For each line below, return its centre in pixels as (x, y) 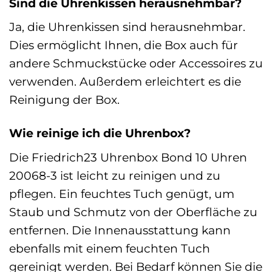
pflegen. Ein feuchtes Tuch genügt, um (122, 193)
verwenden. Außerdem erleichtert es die (125, 82)
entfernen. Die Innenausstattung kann (120, 230)
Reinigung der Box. (64, 100)
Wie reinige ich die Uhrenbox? (100, 133)
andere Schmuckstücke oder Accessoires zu (136, 63)
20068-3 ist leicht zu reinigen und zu (115, 175)
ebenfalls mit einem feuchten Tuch (110, 248)
